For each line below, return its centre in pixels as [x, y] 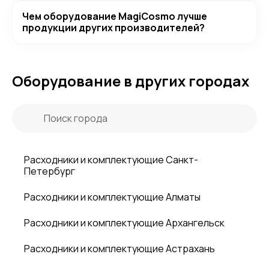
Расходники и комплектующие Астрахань [119, 249]
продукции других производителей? [113, 28]
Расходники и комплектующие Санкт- [111, 160]
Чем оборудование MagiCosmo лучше [115, 17]
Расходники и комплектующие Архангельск [124, 223]
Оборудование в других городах [131, 81]
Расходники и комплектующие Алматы [112, 197]
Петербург [50, 171]
